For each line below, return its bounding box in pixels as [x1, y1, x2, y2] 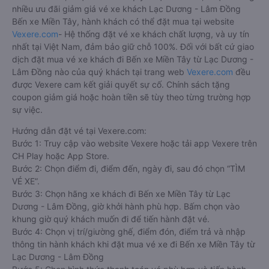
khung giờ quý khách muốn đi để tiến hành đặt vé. [12, 213, 210, 224]
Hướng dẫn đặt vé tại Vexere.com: [12, 125, 147, 136]
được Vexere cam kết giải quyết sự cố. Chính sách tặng [12, 79, 230, 89]
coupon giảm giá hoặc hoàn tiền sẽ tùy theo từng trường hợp [12, 91, 251, 102]
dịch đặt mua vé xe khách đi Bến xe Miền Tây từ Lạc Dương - [12, 53, 253, 64]
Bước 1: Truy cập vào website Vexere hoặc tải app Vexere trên [12, 138, 257, 148]
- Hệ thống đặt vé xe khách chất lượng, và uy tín [58, 28, 249, 39]
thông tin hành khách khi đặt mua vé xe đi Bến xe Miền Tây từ [12, 238, 255, 249]
